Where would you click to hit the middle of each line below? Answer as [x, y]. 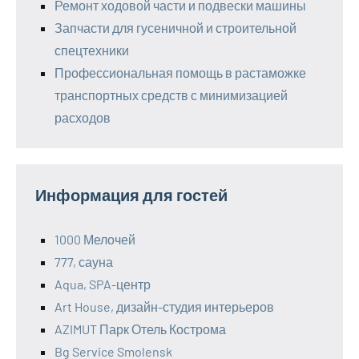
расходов [83, 118]
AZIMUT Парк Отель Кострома [140, 329]
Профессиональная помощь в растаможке [180, 73]
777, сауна [84, 262]
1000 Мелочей [95, 240]
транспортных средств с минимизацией [171, 95]
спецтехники [92, 50]
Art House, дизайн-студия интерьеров [164, 307]
